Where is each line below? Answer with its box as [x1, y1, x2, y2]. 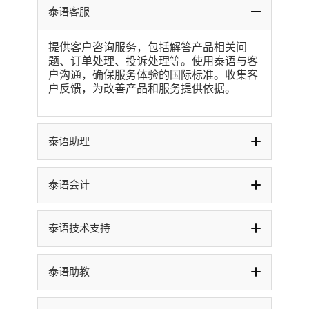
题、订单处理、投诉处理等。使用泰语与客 [48, 54, 258, 67]
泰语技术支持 [48, 222, 110, 234]
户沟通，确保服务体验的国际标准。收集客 [48, 68, 258, 81]
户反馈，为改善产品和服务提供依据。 [48, 82, 236, 94]
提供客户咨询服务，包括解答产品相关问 [48, 41, 247, 53]
